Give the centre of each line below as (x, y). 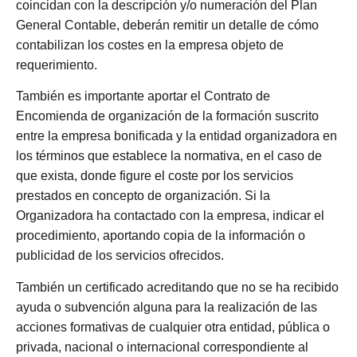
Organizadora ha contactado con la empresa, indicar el (170, 216)
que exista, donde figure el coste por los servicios (155, 176)
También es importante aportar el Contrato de (143, 96)
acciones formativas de (82, 327)
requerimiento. (57, 65)
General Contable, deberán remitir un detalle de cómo (167, 25)
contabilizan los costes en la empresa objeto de (150, 45)
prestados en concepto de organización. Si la (143, 196)
